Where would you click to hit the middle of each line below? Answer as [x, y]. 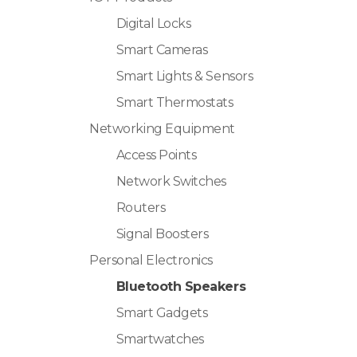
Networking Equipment [162, 129]
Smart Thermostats [175, 102]
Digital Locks [153, 24]
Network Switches [171, 181]
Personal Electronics [151, 260]
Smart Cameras [162, 50]
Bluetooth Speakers [181, 286]
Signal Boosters [162, 234]
